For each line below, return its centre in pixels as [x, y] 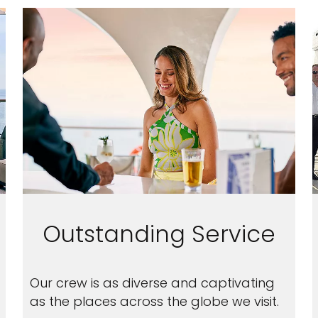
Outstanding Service [159, 234]
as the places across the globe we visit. [154, 301]
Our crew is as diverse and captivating [152, 283]
